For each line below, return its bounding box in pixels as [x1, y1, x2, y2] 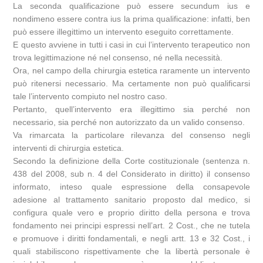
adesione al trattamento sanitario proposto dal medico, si [13, 195, 250, 205]
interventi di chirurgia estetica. [13, 143, 124, 153]
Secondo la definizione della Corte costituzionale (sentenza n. [13, 156, 250, 166]
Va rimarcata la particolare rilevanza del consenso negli [13, 130, 250, 140]
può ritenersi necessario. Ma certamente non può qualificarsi [13, 79, 250, 89]
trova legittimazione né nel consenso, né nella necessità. [13, 53, 223, 63]
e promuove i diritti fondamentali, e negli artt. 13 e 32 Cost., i [13, 234, 250, 244]
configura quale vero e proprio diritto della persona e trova [13, 208, 250, 218]
